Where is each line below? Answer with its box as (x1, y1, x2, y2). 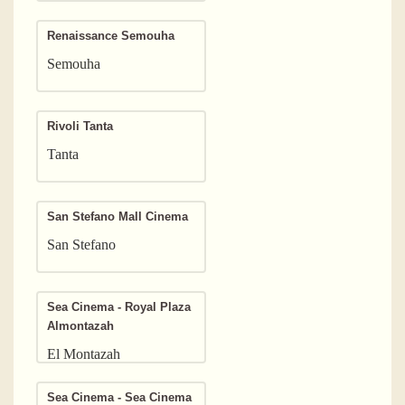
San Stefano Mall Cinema (47, 204, 188, 228)
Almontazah (47, 314, 114, 337)
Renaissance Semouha (47, 24, 174, 47)
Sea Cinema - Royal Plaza (47, 295, 191, 318)
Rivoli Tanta (47, 114, 113, 137)
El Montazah (47, 345, 120, 362)
